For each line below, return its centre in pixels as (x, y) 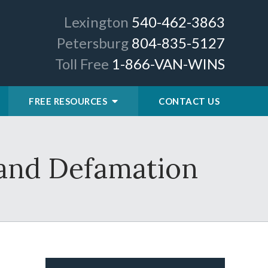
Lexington (96, 22)
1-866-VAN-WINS (168, 64)
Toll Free (82, 64)
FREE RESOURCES (69, 101)
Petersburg (93, 43)
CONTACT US (189, 101)
